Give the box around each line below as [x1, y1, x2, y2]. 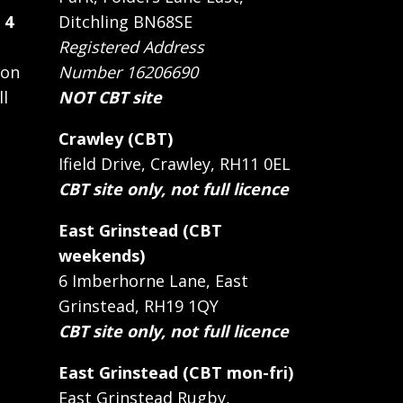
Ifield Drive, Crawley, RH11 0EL [58, 153, 291, 175]
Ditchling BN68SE [58, 11, 193, 33]
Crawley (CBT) [58, 128, 173, 150]
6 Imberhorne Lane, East [58, 270, 248, 292]
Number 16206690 [58, 61, 198, 84]
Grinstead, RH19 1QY [58, 295, 219, 318]
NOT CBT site [58, 86, 162, 109]
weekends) [58, 245, 145, 267]
